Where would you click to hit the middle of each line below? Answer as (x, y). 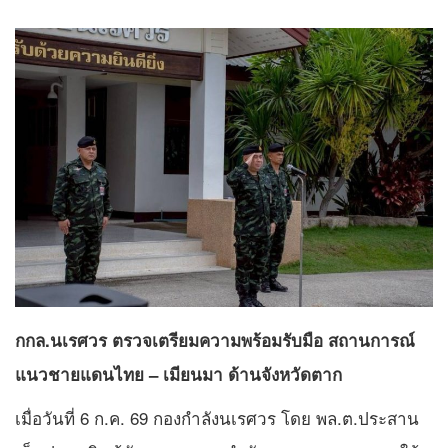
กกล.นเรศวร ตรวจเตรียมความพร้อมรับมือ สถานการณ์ (215, 340)
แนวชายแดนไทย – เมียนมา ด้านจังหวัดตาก (178, 374)
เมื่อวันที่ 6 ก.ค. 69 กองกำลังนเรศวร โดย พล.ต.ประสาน (217, 418)
